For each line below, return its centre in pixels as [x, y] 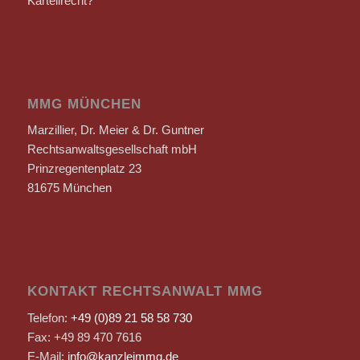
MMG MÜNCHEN [84, 103]
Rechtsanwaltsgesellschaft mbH [112, 149]
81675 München [69, 188]
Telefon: [49, 317]
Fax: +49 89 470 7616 [84, 337]
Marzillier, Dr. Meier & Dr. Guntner [115, 130]
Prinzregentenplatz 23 [84, 169]
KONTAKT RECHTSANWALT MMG [145, 291]
